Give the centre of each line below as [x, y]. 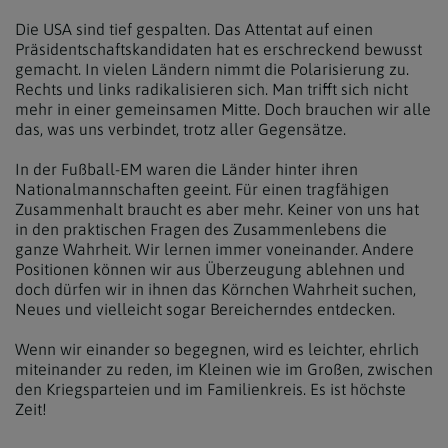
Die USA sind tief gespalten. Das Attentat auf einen [194, 29]
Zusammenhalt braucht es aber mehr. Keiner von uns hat [217, 209]
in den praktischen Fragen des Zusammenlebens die [201, 229]
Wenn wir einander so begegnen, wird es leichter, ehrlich [217, 349]
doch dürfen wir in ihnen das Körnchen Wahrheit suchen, [215, 289]
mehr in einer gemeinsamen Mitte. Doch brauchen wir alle [223, 109]
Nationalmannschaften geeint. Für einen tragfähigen [202, 189]
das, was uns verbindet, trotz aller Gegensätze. [180, 129]
